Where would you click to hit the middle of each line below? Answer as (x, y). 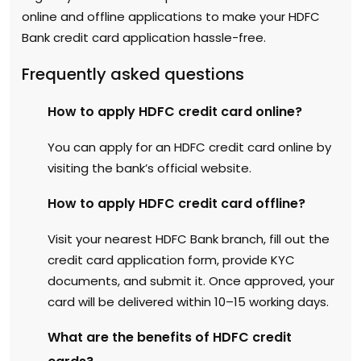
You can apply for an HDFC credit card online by (189, 147)
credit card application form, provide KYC (171, 259)
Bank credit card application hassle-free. (144, 37)
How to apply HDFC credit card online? (175, 111)
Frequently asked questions (133, 74)
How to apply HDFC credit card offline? (176, 203)
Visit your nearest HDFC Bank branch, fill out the (189, 239)
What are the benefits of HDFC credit (170, 337)
